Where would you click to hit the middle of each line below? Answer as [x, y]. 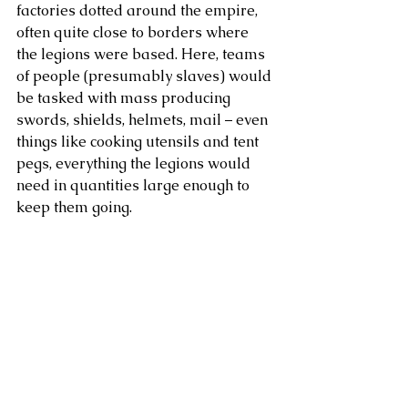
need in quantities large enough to [135, 185]
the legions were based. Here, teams [143, 54]
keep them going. [74, 207]
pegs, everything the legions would [135, 163]
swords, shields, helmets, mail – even [144, 119]
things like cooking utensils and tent [139, 141]
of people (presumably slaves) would [146, 76]
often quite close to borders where [134, 32]
